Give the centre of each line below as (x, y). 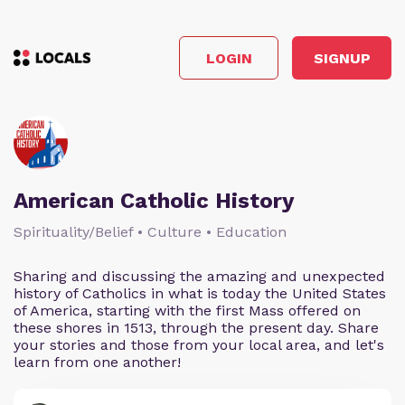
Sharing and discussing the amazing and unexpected (199, 276)
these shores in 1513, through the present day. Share (196, 328)
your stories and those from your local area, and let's (199, 345)
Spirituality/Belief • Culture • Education (150, 232)
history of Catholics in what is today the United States (200, 293)
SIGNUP (342, 58)
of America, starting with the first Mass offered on (187, 311)
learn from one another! (97, 362)
